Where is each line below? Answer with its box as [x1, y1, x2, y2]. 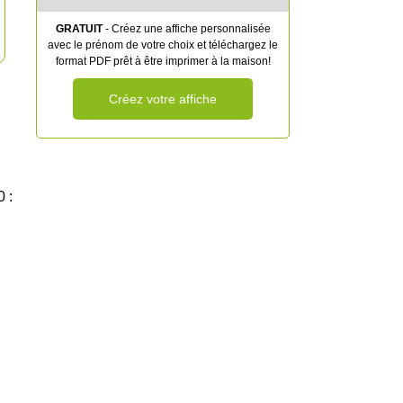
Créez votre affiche [109, 92, 217, 106]
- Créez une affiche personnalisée [102, 22, 271, 35]
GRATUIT [55, 22, 103, 35]
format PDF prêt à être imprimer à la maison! [55, 55, 271, 67]
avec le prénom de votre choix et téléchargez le [48, 39, 278, 51]
